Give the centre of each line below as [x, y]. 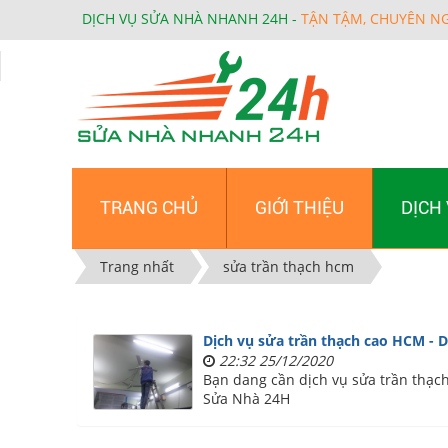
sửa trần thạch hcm [288, 267]
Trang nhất [137, 267]
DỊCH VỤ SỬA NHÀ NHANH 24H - [189, 18]
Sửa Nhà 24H [246, 398]
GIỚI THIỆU [299, 207]
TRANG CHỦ [149, 207]
